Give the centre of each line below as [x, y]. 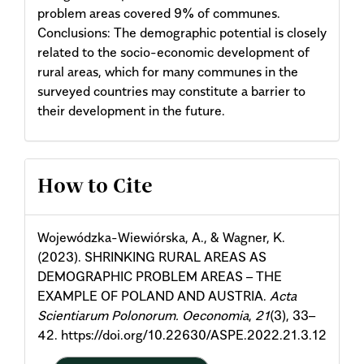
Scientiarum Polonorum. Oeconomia [143, 316]
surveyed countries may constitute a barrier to [171, 91]
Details [70, 217]
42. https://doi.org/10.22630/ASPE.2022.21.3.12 [182, 335]
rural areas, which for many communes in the [168, 71]
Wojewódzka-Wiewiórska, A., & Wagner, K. [161, 238]
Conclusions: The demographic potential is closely [182, 32]
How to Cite [95, 187]
